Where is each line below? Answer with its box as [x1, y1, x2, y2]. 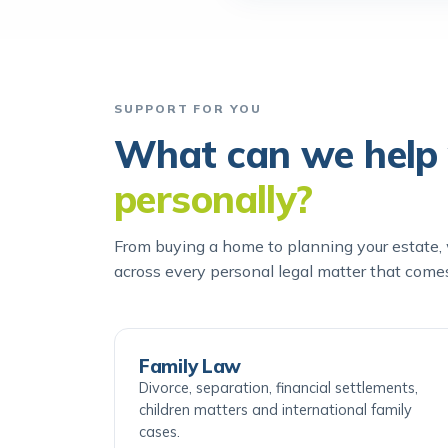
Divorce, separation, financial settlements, [139, 406, 418, 425]
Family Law [139, 382, 242, 406]
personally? [114, 203, 313, 251]
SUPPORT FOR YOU [114, 129, 262, 144]
